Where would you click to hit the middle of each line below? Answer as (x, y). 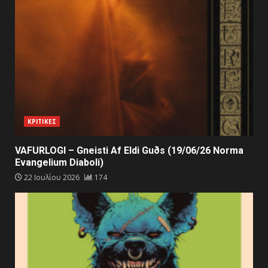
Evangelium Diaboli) (59, 162)
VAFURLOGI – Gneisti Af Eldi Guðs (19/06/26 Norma (129, 150)
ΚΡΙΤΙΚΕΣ (42, 121)
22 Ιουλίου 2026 (52, 177)
